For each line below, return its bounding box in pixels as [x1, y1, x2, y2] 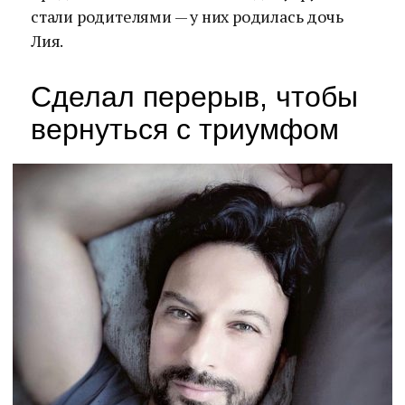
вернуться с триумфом [31, 113, 339, 146]
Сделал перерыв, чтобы [31, 80, 358, 113]
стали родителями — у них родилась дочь [31, 5, 344, 27]
